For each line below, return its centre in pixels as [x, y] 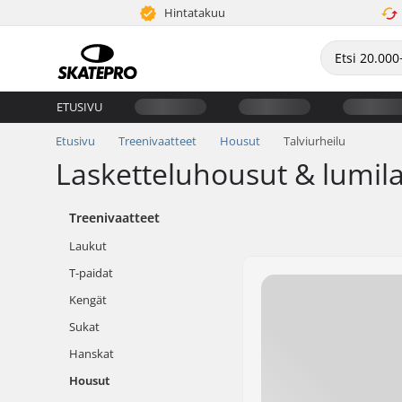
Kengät [88, 300]
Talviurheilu [315, 141]
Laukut [88, 246]
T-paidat [91, 273]
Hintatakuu [194, 13]
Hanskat [92, 354]
